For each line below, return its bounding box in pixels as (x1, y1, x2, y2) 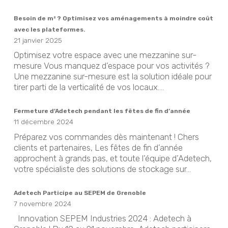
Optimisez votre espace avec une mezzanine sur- (13, 50, 196, 61)
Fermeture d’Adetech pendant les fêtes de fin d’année (13, 107, 190, 115)
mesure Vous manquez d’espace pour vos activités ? (13, 61, 210, 71)
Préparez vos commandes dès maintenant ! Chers (13, 131, 199, 142)
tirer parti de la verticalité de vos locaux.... (13, 82, 164, 93)
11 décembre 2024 (13, 118, 73, 126)
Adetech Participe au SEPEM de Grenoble (13, 189, 146, 196)
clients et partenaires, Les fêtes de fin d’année (13, 142, 183, 153)
